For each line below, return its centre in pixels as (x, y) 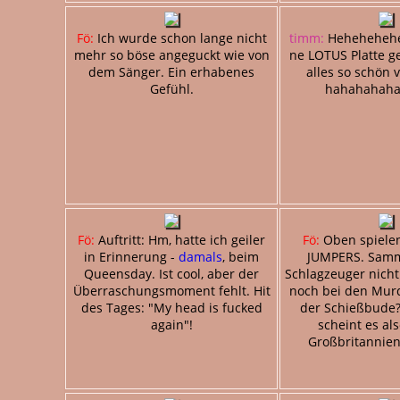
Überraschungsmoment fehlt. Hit (171, 290)
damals (200, 256)
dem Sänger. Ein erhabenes (171, 71)
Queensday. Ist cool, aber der (171, 273)
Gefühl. (171, 88)
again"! (171, 324)
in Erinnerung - (131, 256)
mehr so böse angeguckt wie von (171, 54)
